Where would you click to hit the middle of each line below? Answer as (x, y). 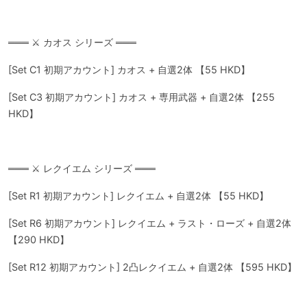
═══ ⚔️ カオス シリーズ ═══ (72, 42)
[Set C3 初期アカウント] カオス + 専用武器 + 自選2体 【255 (142, 97)
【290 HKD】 (39, 240)
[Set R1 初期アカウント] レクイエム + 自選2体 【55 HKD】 (138, 196)
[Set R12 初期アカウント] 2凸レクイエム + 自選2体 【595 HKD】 (152, 267)
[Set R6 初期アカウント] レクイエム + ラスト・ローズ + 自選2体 (150, 223)
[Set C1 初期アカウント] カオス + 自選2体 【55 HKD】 (129, 70)
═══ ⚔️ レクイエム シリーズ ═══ (82, 168)
